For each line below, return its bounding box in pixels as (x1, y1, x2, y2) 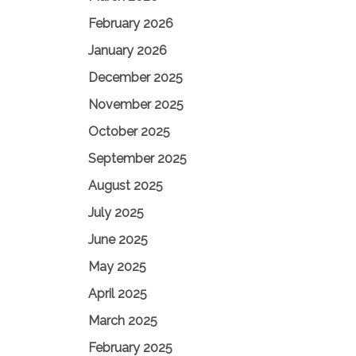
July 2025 (88, 205, 144, 220)
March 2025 (88, 313, 157, 328)
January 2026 (88, 43, 167, 58)
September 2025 (88, 151, 187, 166)
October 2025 (88, 124, 170, 139)
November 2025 (88, 97, 184, 112)
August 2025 (88, 178, 163, 193)
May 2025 (88, 259, 146, 274)
